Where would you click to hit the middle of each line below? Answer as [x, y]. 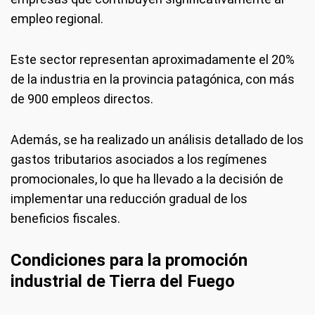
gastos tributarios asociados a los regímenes [139, 159]
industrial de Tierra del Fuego [123, 281]
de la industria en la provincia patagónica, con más [153, 79]
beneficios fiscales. [65, 218]
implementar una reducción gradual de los [129, 199]
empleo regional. [57, 19]
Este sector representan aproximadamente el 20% [153, 59]
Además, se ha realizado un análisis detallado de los [157, 140]
